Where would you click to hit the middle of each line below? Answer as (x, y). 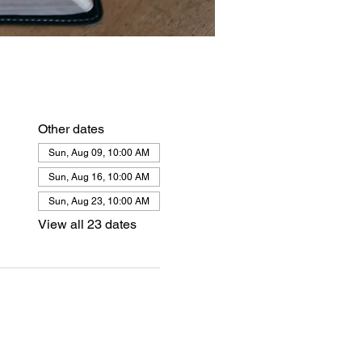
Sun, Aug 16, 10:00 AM (99, 177)
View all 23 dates (87, 224)
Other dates (71, 128)
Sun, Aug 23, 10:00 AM (99, 201)
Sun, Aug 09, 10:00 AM (99, 152)
